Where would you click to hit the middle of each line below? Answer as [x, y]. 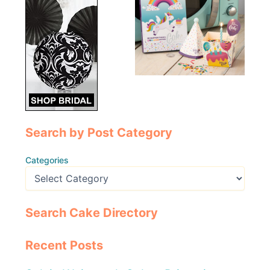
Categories [47, 160]
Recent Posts [64, 245]
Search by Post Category [99, 133]
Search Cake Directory [92, 212]
